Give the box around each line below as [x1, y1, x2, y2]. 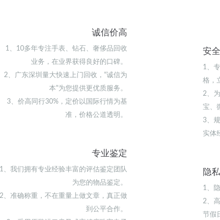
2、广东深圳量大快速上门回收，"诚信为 [3, 71, 127, 79]
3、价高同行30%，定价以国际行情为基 [6, 98, 127, 105]
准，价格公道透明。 [65, 111, 127, 118]
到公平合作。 [85, 205, 127, 213]
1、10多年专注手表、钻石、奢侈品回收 [5, 45, 127, 52]
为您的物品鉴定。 [72, 179, 127, 186]
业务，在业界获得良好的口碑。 [30, 58, 127, 65]
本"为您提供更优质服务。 [49, 84, 127, 92]
